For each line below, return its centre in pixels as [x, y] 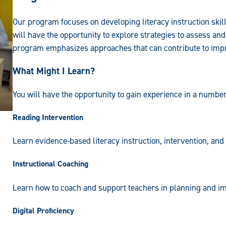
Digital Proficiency [43, 210]
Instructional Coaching [50, 164]
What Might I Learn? [53, 71]
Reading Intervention [48, 117]
